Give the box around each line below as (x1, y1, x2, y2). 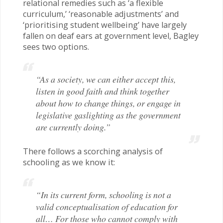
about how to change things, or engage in (36, 97, 181, 109)
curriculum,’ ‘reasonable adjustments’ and (22, 8, 179, 19)
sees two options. (22, 41, 89, 52)
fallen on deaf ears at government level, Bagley (22, 30, 199, 41)
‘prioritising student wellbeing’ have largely (22, 19, 187, 30)
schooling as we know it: (22, 156, 115, 168)
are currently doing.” (36, 120, 111, 133)
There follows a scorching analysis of (22, 145, 163, 157)
